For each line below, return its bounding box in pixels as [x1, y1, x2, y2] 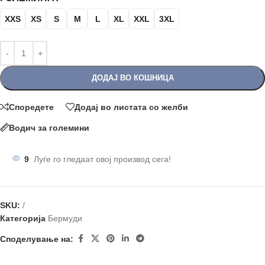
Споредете [9, 102, 54, 112]
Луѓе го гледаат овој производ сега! [34, 154, 171, 164]
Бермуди [48, 214, 82, 224]
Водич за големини [9, 122, 89, 132]
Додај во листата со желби [75, 102, 188, 112]
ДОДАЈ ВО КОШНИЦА [91, 73, 174, 83]
